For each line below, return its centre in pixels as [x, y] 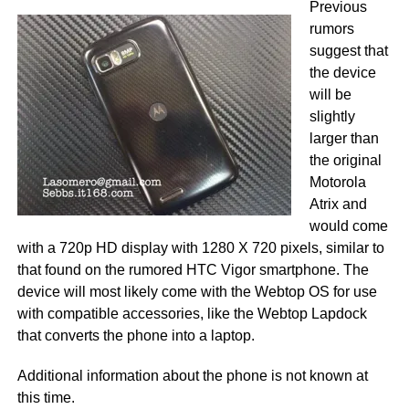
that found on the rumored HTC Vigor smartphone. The [193, 270]
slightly [332, 117]
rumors [331, 29]
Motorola [337, 183]
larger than [344, 139]
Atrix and [338, 204]
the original [345, 161]
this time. [46, 398]
